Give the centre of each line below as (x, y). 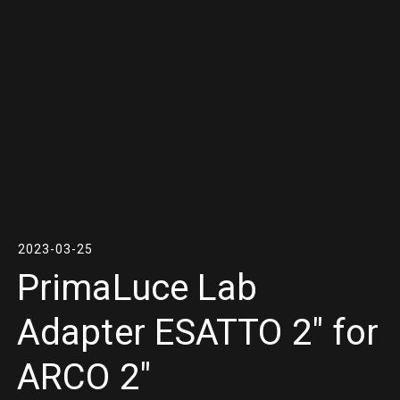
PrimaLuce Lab (137, 288)
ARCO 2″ (84, 377)
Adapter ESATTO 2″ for (198, 333)
